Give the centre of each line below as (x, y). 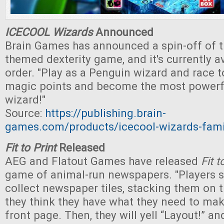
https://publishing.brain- (105, 113)
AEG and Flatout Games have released (103, 161)
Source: (25, 113)
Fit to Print (30, 147)
